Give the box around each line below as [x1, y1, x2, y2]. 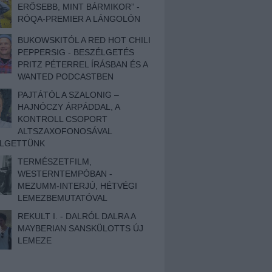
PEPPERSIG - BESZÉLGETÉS [18, 47, 134, 57]
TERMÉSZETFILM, [18, 157, 92, 166]
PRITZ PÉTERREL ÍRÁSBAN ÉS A [18, 59, 148, 69]
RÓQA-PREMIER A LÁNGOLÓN [18, 14, 140, 24]
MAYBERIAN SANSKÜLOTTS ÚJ [18, 223, 143, 233]
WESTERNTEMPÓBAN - [18, 169, 112, 178]
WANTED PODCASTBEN [18, 72, 114, 81]
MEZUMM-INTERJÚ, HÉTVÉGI [18, 181, 137, 191]
